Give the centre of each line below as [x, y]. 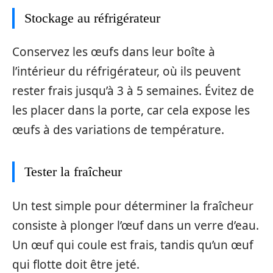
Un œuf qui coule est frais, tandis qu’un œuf [133, 245]
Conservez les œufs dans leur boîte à [114, 52]
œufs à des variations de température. [118, 130]
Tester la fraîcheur [73, 172]
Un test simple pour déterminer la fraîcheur [133, 206]
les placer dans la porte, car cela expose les [131, 110]
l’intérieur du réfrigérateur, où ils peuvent [126, 71]
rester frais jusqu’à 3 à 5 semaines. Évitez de [133, 91]
